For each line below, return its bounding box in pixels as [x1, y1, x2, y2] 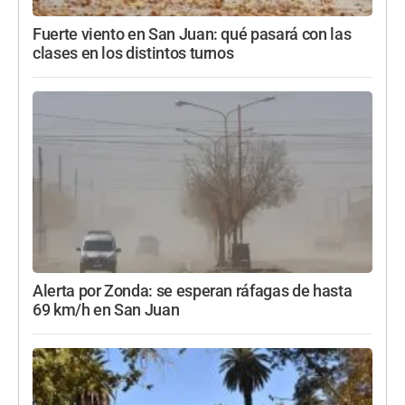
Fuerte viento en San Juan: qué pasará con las [33, 25, 352, 44]
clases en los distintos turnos [33, 44, 234, 63]
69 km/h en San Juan [33, 301, 180, 320]
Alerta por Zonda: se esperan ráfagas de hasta [33, 282, 353, 301]
